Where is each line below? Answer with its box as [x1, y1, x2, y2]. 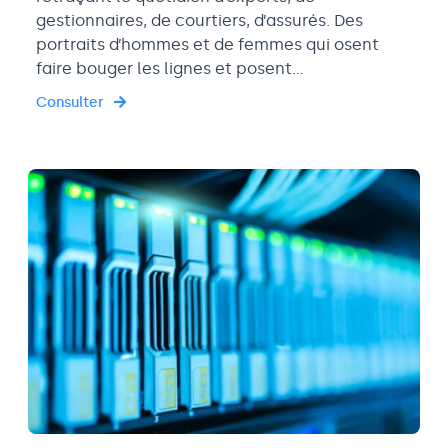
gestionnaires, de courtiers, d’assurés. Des [36, 10, 363, 30]
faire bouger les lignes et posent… [36, 58, 304, 78]
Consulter [36, 93, 104, 111]
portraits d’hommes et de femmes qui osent [36, 34, 379, 54]
